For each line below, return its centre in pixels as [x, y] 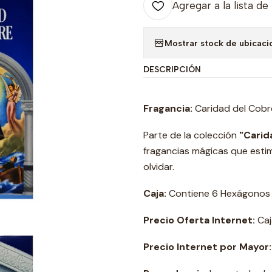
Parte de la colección [191, 135]
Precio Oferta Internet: [199, 220]
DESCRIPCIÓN [172, 69]
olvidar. [159, 167]
